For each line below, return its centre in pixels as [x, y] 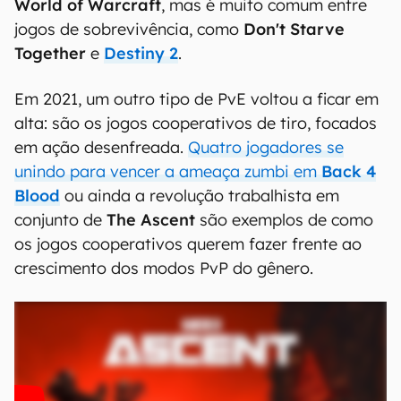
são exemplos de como [284, 220]
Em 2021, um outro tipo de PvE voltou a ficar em [196, 99]
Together [50, 53]
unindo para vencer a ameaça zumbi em [168, 171]
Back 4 [349, 171]
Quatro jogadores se [266, 147]
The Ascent [151, 220]
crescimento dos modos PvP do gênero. [164, 268]
